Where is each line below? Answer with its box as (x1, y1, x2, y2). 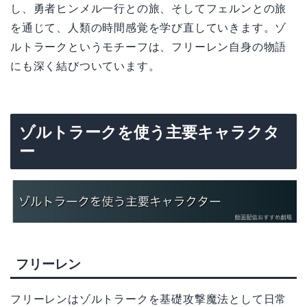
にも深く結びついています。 (10, 60, 160, 73)
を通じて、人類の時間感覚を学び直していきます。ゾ (10, 22, 287, 34)
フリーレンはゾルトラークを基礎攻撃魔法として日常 (10, 293, 287, 305)
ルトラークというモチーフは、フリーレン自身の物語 (10, 41, 287, 53)
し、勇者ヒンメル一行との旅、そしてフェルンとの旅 (10, 3, 287, 15)
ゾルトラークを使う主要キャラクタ (19, 123, 280, 141)
